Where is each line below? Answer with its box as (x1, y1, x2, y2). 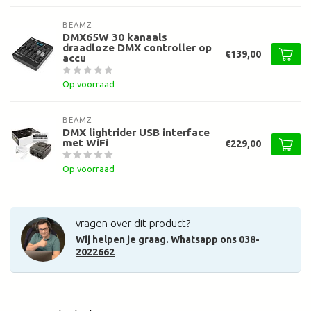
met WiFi (62, 137, 108, 149)
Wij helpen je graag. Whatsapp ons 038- (76, 234, 260, 246)
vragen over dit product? (76, 217, 190, 230)
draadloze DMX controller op (62, 42, 212, 54)
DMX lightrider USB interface (62, 126, 210, 139)
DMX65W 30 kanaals (62, 31, 167, 44)
